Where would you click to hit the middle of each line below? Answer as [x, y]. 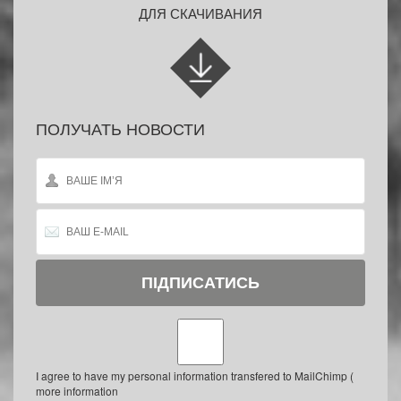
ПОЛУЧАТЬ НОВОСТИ [120, 128]
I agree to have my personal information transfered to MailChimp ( [195, 375]
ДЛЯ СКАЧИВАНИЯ [200, 13]
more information [77, 391]
